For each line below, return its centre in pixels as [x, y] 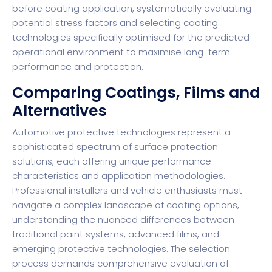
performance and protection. [78, 66]
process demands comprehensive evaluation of [121, 263]
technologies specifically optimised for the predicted [131, 37]
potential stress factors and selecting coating [115, 22]
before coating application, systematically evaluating [132, 8]
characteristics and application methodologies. [119, 175]
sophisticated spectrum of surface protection [115, 146]
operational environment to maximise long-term [121, 52]
